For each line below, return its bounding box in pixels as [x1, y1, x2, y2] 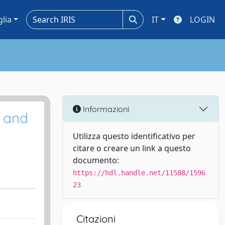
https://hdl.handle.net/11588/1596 [73, 169, 205, 177]
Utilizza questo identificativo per [73, 131, 195, 142]
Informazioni [81, 103, 129, 114]
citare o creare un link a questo [73, 143, 191, 154]
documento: [73, 155, 119, 166]
